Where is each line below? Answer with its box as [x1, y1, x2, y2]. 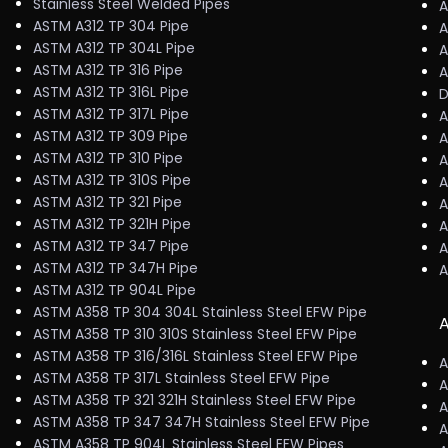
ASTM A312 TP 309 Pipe [32, 126, 188, 146]
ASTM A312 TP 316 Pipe [32, 60, 183, 80]
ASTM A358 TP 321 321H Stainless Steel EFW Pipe [32, 390, 356, 410]
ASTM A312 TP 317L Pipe [32, 104, 189, 124]
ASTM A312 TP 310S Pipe [32, 170, 191, 190]
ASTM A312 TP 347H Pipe [32, 258, 198, 278]
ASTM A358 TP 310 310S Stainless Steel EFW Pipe [32, 324, 357, 344]
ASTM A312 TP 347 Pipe [32, 236, 189, 256]
